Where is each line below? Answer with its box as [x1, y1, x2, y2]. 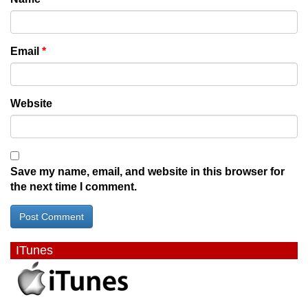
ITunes [16, 243, 53, 257]
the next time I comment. [10, 180, 137, 192]
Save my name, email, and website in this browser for [10, 165, 285, 177]
